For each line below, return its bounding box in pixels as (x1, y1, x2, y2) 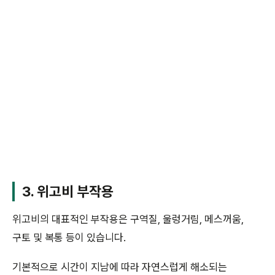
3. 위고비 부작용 (22, 182, 114, 200)
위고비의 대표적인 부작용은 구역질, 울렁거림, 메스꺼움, (12, 212, 244, 225)
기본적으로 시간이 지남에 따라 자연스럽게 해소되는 (12, 261, 227, 274)
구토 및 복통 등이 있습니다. (12, 231, 126, 244)
